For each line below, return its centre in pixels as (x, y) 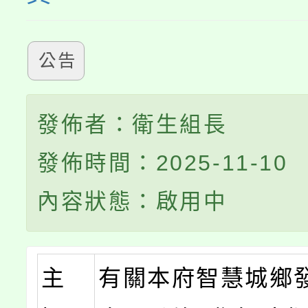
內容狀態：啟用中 (132, 201)
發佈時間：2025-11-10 (163, 163)
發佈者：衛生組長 (132, 124)
